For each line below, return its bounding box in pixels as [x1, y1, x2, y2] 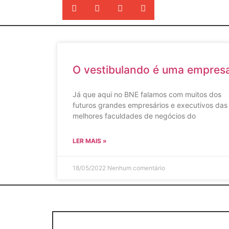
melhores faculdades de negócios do [73, 111, 196, 120]
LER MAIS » [73, 137, 107, 145]
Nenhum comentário [107, 164, 165, 172]
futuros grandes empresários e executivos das [73, 101, 227, 109]
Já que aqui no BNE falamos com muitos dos [73, 90, 221, 99]
